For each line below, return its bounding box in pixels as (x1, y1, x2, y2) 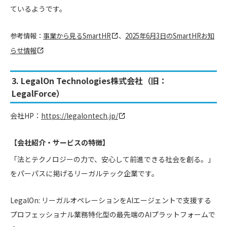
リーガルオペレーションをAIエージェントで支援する (40, 195, 211, 206)
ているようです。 (10, 4, 66, 14)
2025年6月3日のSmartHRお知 (125, 31, 214, 41)
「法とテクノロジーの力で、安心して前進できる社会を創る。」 (10, 154, 215, 165)
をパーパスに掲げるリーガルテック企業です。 (10, 168, 159, 179)
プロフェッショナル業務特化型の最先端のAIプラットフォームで (10, 209, 215, 220)
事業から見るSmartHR (43, 31, 111, 41)
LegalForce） (11, 87, 64, 99)
